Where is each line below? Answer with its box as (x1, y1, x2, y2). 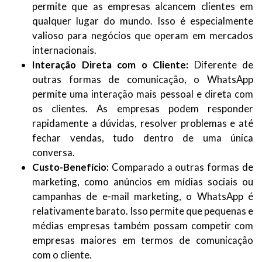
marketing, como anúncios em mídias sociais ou (32, 175, 253, 188)
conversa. (32, 146, 75, 158)
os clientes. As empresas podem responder (32, 102, 253, 115)
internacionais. (32, 44, 96, 56)
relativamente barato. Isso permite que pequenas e (32, 205, 253, 217)
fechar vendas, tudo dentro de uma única (32, 132, 253, 144)
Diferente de (194, 58, 253, 71)
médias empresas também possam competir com (32, 219, 253, 232)
